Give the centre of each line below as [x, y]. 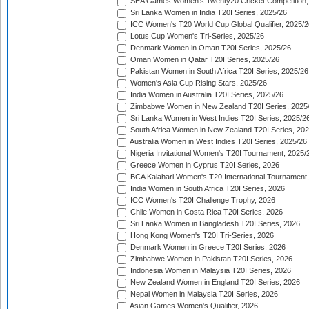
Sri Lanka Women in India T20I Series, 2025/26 [208, 13]
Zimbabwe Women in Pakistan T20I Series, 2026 [210, 259]
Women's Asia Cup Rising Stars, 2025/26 [198, 83]
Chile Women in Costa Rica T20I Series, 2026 [206, 212]
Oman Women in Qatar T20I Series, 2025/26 [204, 60]
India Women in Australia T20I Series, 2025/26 [206, 95]
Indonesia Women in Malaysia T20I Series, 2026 [210, 271]
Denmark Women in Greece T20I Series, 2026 [207, 247]
